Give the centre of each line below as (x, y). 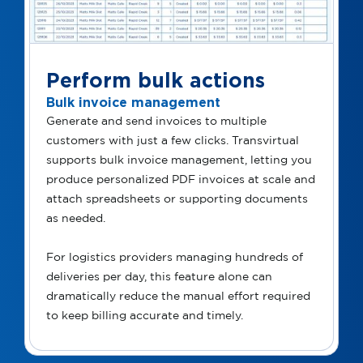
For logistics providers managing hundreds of (175, 258)
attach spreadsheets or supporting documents (177, 200)
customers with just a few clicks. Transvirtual (173, 141)
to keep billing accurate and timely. (146, 316)
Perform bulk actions (156, 80)
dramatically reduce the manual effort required (178, 297)
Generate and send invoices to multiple (156, 122)
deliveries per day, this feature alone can (159, 278)
